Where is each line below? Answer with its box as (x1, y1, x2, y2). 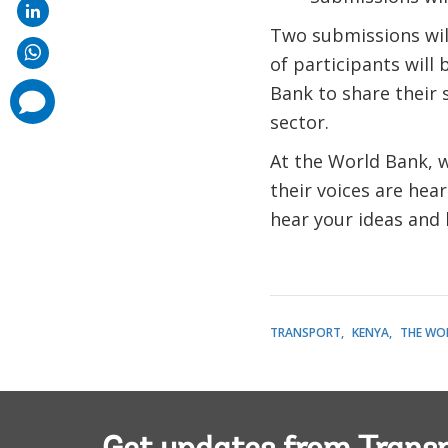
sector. (269, 109, 329, 134)
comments (11, 86, 52, 97)
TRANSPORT (269, 323, 341, 341)
